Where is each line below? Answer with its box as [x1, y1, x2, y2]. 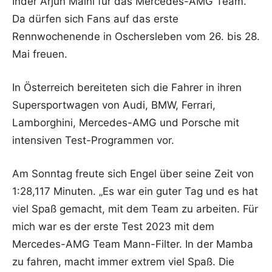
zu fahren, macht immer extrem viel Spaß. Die [12, 255, 234, 268]
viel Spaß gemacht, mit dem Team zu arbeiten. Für [12, 202, 258, 215]
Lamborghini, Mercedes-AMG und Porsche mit [12, 116, 239, 129]
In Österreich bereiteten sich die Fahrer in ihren [12, 81, 242, 93]
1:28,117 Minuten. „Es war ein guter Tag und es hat [12, 185, 258, 197]
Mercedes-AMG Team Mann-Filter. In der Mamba [12, 237, 253, 250]
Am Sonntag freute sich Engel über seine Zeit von [12, 167, 254, 180]
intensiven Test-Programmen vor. [12, 134, 174, 146]
